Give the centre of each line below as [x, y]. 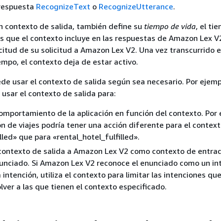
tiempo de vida [170, 26]
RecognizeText [63, 6]
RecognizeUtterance [136, 6]
